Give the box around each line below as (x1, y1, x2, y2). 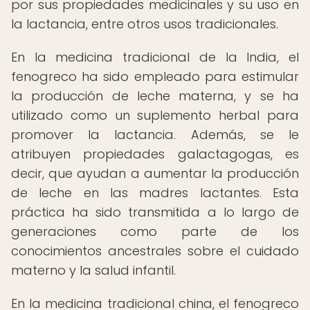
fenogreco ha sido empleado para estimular (11, 68, 299, 85)
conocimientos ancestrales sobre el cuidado (11, 242, 299, 259)
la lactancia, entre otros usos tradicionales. (11, 15, 278, 33)
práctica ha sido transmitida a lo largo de (11, 203, 299, 221)
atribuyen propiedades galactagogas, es (11, 145, 299, 163)
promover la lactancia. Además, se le (11, 126, 299, 143)
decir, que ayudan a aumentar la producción (11, 165, 299, 182)
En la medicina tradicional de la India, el (11, 48, 299, 66)
